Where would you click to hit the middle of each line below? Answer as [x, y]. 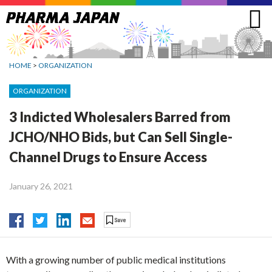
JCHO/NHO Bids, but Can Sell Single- [121, 137]
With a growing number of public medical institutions [116, 260]
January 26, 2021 [41, 186]
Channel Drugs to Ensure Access [108, 157]
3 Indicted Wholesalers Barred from [120, 117]
